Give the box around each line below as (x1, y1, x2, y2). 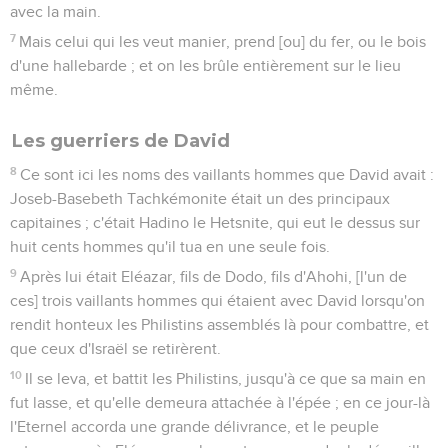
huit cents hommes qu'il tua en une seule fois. (10, 238, 330, 255)
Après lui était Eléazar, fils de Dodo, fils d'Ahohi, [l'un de (20, 268, 408, 285)
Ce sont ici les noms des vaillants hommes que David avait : (20, 166, 435, 183)
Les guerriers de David (12, 129, 230, 152)
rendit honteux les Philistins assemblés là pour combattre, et (10, 316, 429, 333)
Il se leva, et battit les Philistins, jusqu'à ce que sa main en (25, 370, 427, 387)
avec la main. (10, 3, 101, 20)
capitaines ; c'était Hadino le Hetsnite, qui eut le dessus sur (10, 214, 420, 231)
